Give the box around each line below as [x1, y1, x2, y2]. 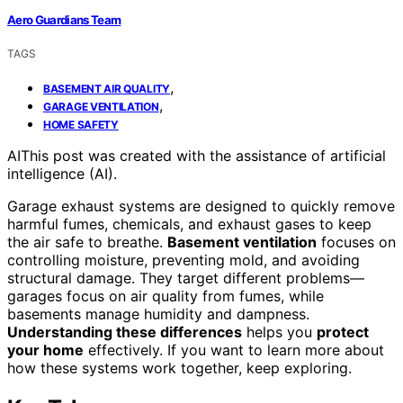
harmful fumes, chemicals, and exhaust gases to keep [7, 214, 372, 233]
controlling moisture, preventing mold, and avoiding [7, 250, 360, 269]
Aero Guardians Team [7, 12, 121, 27]
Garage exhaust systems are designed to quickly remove [7, 196, 395, 215]
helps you [242, 322, 317, 341]
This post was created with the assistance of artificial [21, 146, 386, 165]
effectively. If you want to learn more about [84, 340, 384, 359]
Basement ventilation [167, 232, 317, 251]
